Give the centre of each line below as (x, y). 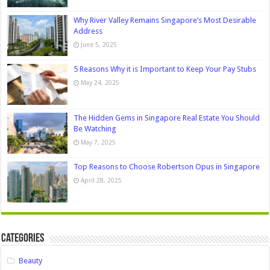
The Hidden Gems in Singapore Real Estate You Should (167, 118)
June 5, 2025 (99, 44)
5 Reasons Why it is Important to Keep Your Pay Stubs (165, 69)
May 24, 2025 (100, 82)
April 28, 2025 (102, 181)
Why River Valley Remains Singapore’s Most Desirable (165, 20)
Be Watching (95, 128)
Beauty (31, 261)
